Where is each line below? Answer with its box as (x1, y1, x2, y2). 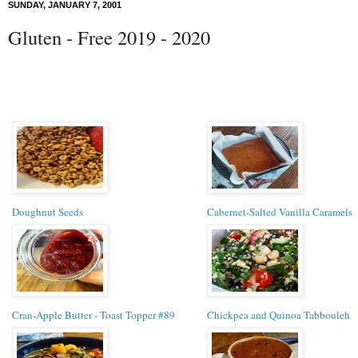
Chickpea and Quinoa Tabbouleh (207, 307, 350, 322)
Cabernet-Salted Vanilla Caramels (207, 204, 352, 219)
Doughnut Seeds (12, 204, 83, 219)
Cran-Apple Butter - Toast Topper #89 (12, 307, 175, 322)
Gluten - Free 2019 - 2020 (8, 24, 210, 51)
